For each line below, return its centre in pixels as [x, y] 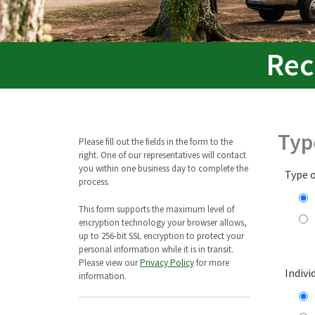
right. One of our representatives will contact [162, 155]
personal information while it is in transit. [156, 249]
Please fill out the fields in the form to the [156, 141]
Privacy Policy [167, 262]
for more [213, 262]
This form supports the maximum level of [156, 209]
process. [94, 181]
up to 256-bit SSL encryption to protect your [161, 236]
